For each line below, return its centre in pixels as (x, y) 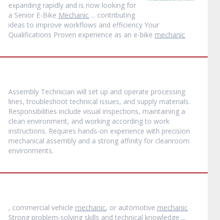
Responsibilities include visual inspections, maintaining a (97, 111)
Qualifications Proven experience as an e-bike (82, 35)
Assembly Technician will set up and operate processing (97, 92)
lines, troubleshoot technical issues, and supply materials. (99, 101)
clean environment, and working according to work (89, 121)
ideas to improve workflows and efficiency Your (84, 25)
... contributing (112, 15)
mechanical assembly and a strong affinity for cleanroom (99, 141)
